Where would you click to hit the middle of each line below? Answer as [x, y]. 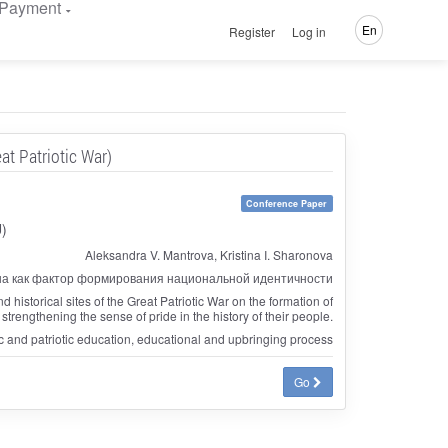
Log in [308, 31]
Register [252, 31]
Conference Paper [287, 203]
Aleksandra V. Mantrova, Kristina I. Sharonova [208, 254]
